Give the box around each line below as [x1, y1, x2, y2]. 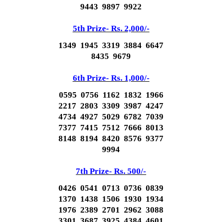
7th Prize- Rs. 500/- [76, 166, 146, 176]
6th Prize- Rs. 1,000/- [72, 73, 150, 83]
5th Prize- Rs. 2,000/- [72, 24, 150, 33]
